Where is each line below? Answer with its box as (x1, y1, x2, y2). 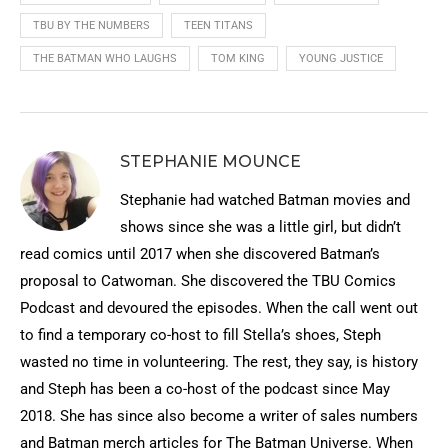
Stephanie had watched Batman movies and (120, 190, 410, 209)
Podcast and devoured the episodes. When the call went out (20, 298, 418, 317)
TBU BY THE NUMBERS (33, 18, 150, 32)
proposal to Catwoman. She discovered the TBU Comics (20, 271, 396, 290)
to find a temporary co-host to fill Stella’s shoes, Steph (20, 325, 381, 344)
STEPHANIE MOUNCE (120, 151, 301, 171)
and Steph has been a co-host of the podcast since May (20, 379, 390, 398)
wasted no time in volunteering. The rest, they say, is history (20, 352, 418, 371)
